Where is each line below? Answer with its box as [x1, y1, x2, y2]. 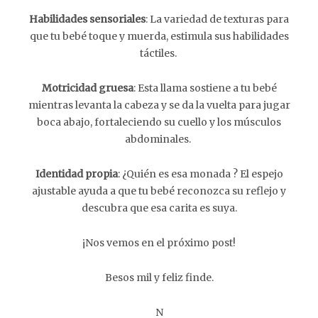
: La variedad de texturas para [146, 13, 289, 26]
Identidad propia [35, 168, 118, 180]
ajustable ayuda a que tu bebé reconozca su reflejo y [32, 185, 286, 197]
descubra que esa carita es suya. [81, 202, 237, 214]
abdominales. [125, 133, 193, 146]
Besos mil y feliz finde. [104, 271, 214, 284]
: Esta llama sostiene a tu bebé [133, 82, 277, 94]
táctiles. [139, 47, 179, 60]
